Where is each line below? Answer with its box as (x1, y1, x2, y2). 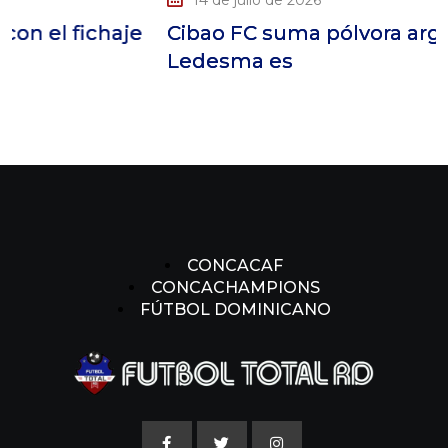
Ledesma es (94, 48, 221, 73)
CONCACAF (187, 255, 283, 275)
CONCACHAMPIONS (150, 277, 320, 297)
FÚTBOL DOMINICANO (139, 299, 331, 319)
